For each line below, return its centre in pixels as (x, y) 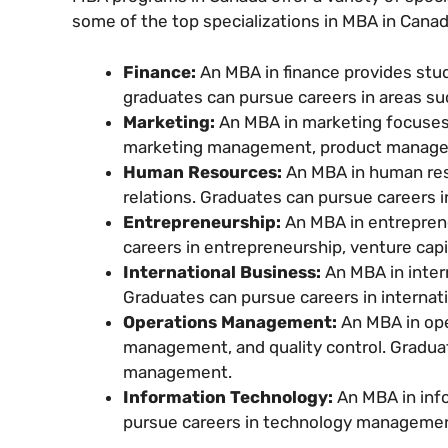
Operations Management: (232, 321)
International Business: (224, 271)
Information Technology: (230, 396)
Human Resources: (204, 171)
